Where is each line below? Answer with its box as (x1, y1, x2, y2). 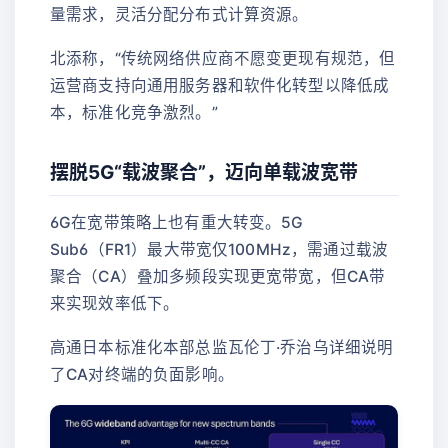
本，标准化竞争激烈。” (50, 102, 218, 122)
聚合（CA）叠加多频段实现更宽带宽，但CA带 (50, 266, 386, 286)
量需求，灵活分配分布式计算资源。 (50, 4, 309, 24)
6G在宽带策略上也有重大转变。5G (50, 212, 304, 232)
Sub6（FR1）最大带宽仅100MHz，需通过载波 (50, 239, 389, 259)
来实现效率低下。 (50, 293, 180, 313)
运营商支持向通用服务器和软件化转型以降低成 (50, 75, 390, 95)
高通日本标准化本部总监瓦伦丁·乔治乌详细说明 (50, 337, 394, 357)
